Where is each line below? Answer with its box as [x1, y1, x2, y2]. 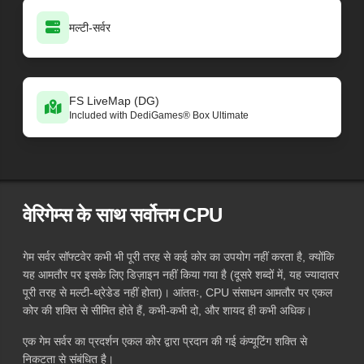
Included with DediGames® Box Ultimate [69, 109, 249, 121]
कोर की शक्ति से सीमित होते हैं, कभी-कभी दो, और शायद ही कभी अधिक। [23, 303, 312, 317]
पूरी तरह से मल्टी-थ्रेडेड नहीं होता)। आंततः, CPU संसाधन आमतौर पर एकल [23, 285, 332, 299]
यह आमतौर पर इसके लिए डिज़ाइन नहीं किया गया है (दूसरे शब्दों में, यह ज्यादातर [23, 267, 339, 281]
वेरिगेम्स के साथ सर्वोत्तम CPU [23, 203, 223, 226]
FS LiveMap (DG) [69, 93, 159, 107]
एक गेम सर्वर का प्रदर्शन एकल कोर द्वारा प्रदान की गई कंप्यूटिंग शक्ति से [23, 334, 307, 348]
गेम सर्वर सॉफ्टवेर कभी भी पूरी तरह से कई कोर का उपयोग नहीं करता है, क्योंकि [23, 249, 334, 263]
